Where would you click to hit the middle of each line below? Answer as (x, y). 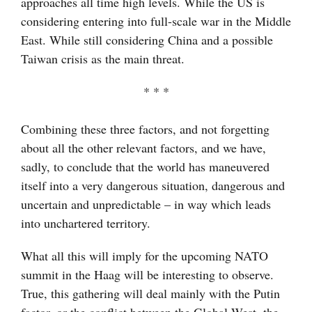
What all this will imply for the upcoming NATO (145, 256)
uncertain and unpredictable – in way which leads (146, 204)
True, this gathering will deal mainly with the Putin (150, 294)
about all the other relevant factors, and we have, (143, 148)
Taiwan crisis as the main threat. (103, 59)
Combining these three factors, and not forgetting (145, 129)
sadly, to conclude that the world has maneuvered (145, 167)
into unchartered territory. (86, 223)
